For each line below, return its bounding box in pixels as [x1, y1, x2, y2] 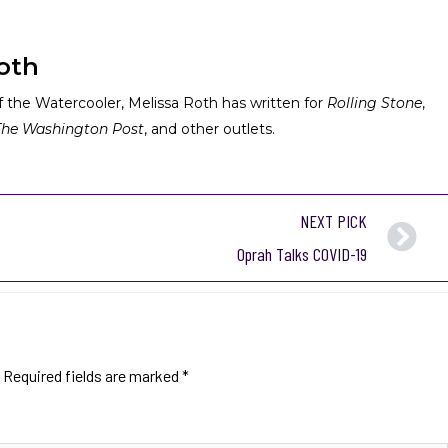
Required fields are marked [3, 365, 182, 385]
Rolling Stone [326, 93, 422, 112]
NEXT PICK [299, 209, 367, 232]
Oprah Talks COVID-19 [236, 242, 367, 265]
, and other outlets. [143, 119, 275, 138]
